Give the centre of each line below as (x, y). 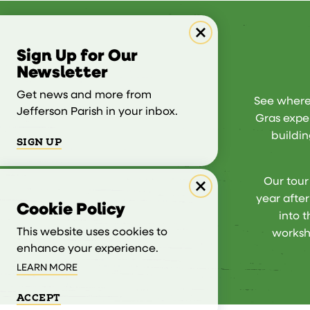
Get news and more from (84, 95)
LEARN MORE (47, 268)
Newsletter (62, 73)
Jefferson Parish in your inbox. (97, 112)
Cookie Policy (71, 210)
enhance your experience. (88, 249)
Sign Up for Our (77, 56)
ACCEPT (39, 298)
